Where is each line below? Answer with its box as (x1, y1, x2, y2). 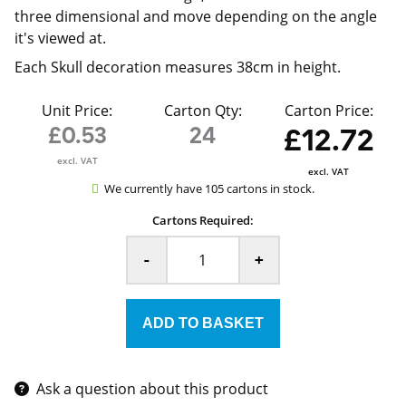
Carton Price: (284, 101, 373, 121)
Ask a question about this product (36, 379, 268, 400)
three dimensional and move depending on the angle (14, 6, 377, 26)
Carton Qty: (163, 101, 242, 121)
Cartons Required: (151, 212, 254, 228)
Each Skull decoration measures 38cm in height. (14, 57, 344, 77)
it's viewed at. (14, 28, 106, 48)
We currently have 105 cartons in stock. (104, 180, 315, 197)
